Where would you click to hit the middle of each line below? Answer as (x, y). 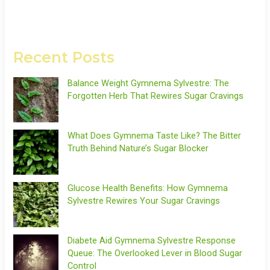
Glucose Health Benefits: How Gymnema (148, 188)
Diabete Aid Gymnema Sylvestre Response (152, 240)
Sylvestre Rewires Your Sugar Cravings (144, 200)
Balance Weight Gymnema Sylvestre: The (149, 83)
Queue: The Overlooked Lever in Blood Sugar (155, 253)
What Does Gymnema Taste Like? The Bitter (155, 135)
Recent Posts (64, 57)
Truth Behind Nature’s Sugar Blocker (138, 148)
